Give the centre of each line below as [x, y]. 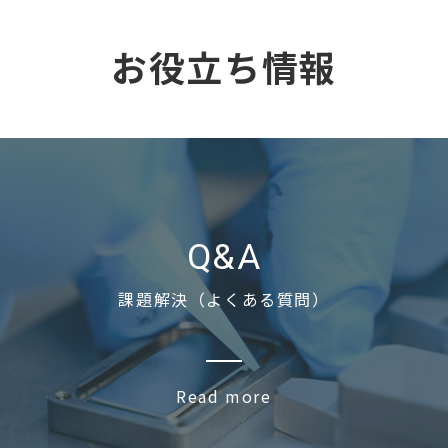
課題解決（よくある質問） [224, 299]
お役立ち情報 [224, 66]
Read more [224, 396]
